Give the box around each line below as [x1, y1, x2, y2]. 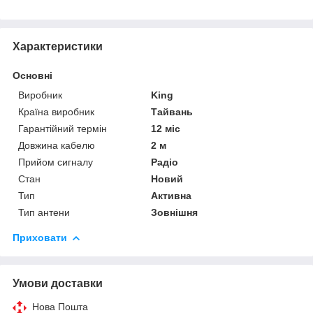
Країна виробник [18, 105, 94, 117]
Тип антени [18, 206, 70, 218]
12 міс [151, 122, 181, 134]
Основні [13, 69, 52, 81]
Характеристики [13, 40, 103, 52]
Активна [151, 189, 192, 201]
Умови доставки [13, 277, 103, 289]
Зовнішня [151, 206, 198, 218]
